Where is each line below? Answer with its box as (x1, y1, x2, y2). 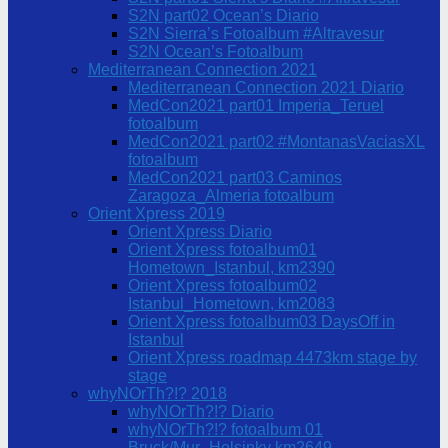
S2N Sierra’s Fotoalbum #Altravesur (128, 25, 384, 42)
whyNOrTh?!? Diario (128, 403, 274, 420)
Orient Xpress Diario (128, 223, 272, 240)
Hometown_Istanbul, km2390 (128, 259, 335, 276)
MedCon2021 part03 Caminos (128, 169, 342, 186)
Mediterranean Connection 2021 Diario (128, 79, 404, 96)
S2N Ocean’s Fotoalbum (128, 43, 303, 60)
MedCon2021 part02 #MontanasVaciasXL (128, 133, 425, 150)
